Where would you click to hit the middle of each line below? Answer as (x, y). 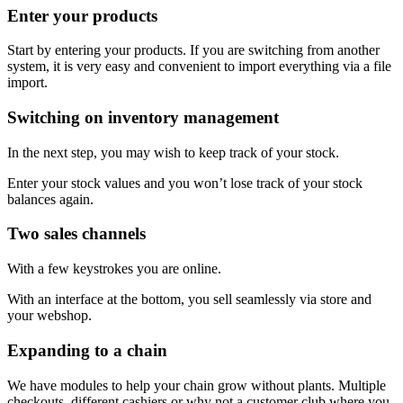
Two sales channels (76, 234)
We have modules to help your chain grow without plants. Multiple (197, 385)
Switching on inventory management (143, 117)
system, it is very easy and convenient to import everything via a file (199, 67)
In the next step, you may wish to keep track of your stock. (173, 152)
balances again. (50, 199)
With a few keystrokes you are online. (114, 269)
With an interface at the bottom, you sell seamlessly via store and (189, 300)
